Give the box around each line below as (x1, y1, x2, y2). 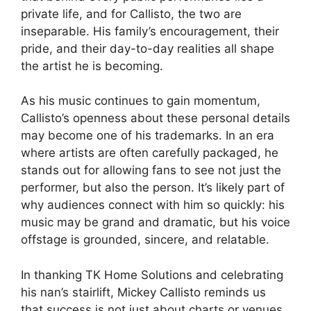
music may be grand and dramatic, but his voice (21, 215, 290, 229)
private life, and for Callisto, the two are (21, 6, 242, 21)
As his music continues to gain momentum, (21, 94, 260, 108)
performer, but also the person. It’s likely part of (21, 180, 285, 194)
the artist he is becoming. (21, 58, 163, 73)
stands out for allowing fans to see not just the (21, 163, 281, 177)
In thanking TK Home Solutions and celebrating (21, 267, 283, 282)
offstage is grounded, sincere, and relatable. (21, 233, 269, 246)
